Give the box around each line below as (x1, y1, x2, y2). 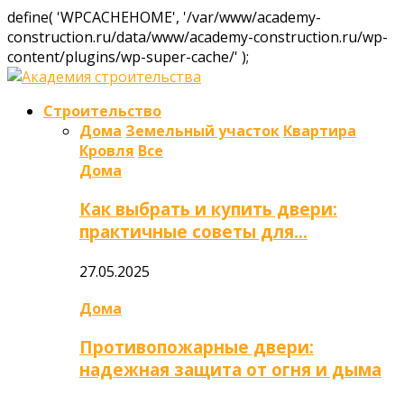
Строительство (43, 101, 161, 121)
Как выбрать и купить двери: (79, 197, 337, 220)
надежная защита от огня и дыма (79, 358, 381, 381)
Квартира (283, 121, 356, 141)
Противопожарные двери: (79, 335, 314, 359)
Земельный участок (125, 121, 280, 141)
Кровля (79, 141, 134, 161)
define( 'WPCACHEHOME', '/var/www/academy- (7, 7, 321, 27)
